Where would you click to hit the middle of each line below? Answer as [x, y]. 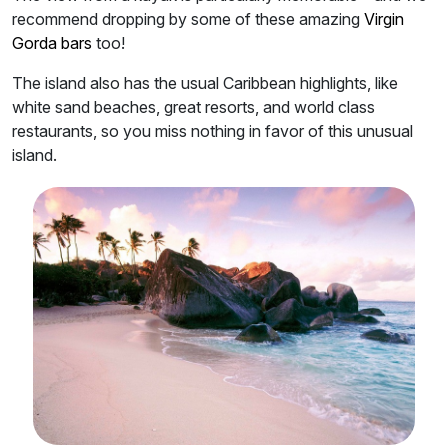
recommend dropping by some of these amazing [188, 18]
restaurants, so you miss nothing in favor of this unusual [212, 130]
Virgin [384, 18]
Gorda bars [52, 42]
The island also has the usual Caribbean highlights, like [205, 82]
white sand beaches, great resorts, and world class [193, 106]
